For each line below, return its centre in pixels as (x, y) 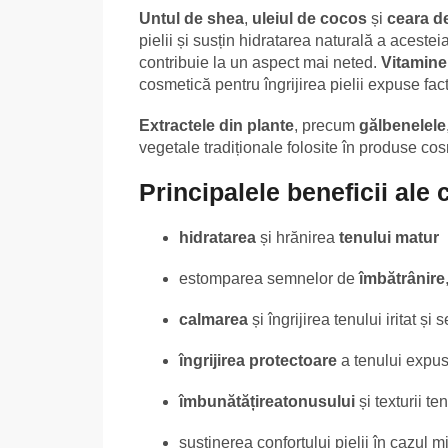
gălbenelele (402, 125)
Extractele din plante (216, 125)
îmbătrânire (402, 279)
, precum (326, 125)
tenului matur (389, 238)
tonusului (319, 402)
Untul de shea (191, 18)
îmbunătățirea (231, 402)
